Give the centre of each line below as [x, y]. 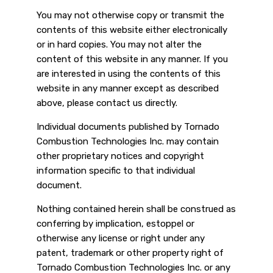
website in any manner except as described [128, 89]
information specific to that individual [116, 171]
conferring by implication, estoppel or [115, 224]
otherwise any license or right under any [121, 239]
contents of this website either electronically [132, 30]
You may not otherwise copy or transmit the [130, 16]
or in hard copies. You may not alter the [119, 45]
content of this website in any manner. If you [132, 59]
